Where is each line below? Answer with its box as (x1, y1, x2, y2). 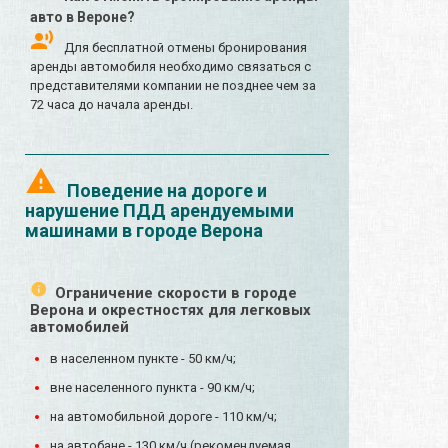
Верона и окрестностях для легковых (30, 301, 311, 320)
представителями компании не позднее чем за (30, 78, 316, 94)
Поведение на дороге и (67, 180, 267, 202)
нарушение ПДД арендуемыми (25, 200, 294, 222)
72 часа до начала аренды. (30, 97, 193, 113)
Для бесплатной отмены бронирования (64, 40, 307, 56)
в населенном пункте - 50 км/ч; (50, 351, 236, 367)
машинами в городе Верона (25, 220, 263, 242)
